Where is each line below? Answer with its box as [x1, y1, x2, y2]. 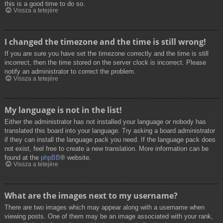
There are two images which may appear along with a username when [4, 204, 205, 212]
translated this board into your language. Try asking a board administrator [4, 126, 215, 134]
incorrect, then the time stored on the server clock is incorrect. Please [4, 59, 206, 67]
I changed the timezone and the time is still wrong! [4, 36, 206, 48]
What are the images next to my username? [4, 190, 178, 202]
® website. [60, 153, 91, 161]
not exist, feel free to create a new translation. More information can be [4, 144, 209, 152]
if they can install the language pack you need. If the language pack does [4, 135, 216, 143]
